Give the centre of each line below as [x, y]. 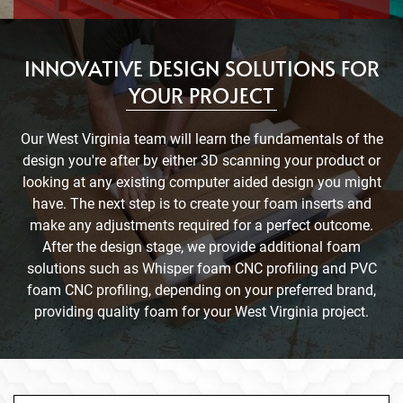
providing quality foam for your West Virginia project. [201, 311]
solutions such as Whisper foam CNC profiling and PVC [201, 268]
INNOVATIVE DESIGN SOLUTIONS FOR [201, 67]
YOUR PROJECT [201, 94]
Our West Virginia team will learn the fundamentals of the [201, 139]
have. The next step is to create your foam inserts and [201, 203]
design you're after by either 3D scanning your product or [201, 160]
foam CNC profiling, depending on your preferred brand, [201, 290]
